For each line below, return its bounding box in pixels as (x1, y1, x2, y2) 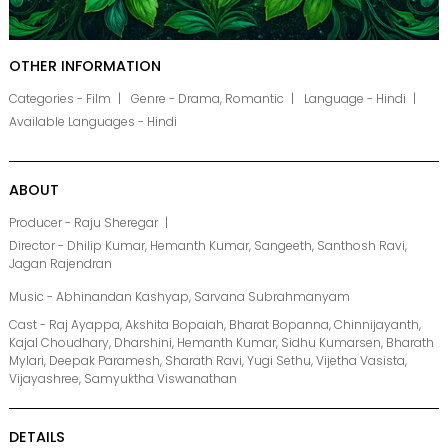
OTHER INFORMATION (9, 56, 161, 77)
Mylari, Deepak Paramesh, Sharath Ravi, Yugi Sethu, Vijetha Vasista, (9, 352, 407, 370)
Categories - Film (9, 90, 111, 108)
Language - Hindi (304, 90, 406, 108)
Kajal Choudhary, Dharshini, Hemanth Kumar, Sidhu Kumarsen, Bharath (9, 334, 434, 352)
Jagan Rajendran (9, 255, 112, 273)
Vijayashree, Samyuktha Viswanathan (9, 370, 237, 388)
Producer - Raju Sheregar (9, 214, 158, 232)
